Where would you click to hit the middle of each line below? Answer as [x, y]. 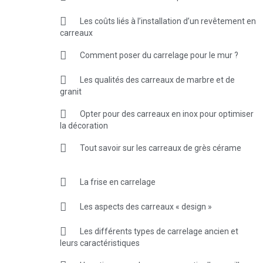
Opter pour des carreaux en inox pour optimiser [167, 114]
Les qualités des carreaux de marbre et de [157, 80]
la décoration [84, 125]
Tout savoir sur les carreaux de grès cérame [161, 148]
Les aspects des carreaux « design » [146, 206]
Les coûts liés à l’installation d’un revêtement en [168, 21]
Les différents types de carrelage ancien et [159, 231]
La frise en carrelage [118, 182]
